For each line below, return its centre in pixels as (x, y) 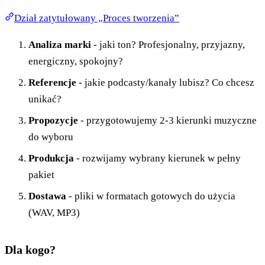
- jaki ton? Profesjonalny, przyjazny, (168, 44)
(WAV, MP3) (54, 212)
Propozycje (53, 120)
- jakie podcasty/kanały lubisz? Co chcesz (165, 82)
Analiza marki (60, 44)
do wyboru (51, 137)
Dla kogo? (30, 249)
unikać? (45, 99)
